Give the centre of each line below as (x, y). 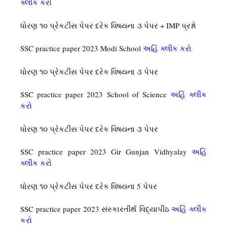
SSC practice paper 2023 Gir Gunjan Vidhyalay (106, 152)
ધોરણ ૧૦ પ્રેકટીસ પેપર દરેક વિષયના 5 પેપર (89, 186)
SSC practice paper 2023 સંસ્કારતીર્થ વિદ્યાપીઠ (96, 209)
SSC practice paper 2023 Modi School (82, 48)
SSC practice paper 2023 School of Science (95, 94)
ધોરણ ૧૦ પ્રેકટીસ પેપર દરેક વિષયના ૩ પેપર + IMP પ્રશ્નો (108, 25)
